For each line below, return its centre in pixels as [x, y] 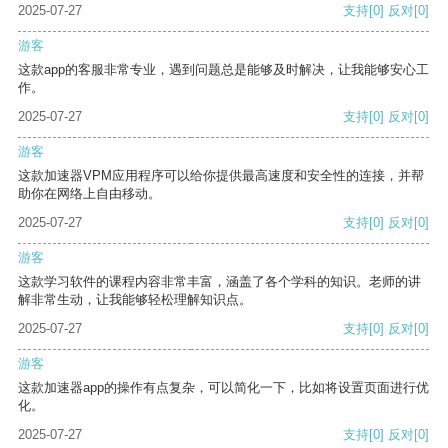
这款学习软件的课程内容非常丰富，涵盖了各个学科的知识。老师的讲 [219, 282]
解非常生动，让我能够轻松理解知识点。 [135, 300]
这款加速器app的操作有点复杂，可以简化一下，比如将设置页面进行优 [223, 388]
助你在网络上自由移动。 [89, 194]
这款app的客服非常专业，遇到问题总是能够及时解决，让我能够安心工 [223, 70]
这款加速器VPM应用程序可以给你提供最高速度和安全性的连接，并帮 [221, 176]
